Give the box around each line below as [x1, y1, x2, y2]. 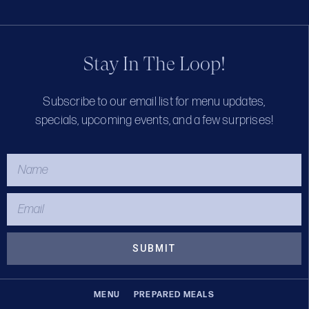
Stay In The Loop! [83, 52, 226, 76]
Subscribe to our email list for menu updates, [43, 94, 266, 110]
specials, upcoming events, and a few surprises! [34, 113, 274, 128]
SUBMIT [132, 243, 176, 255]
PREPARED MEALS [134, 289, 215, 300]
